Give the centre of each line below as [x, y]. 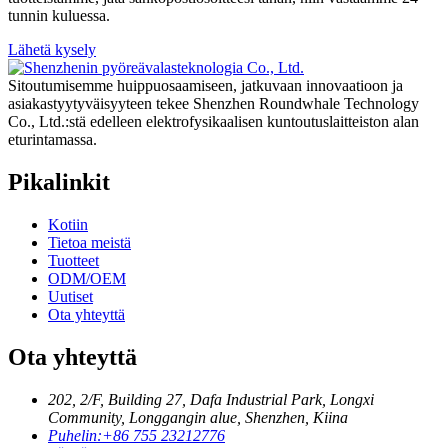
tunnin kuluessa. [59, 16]
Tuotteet [73, 261]
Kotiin [68, 225]
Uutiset [70, 297]
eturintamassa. [52, 140]
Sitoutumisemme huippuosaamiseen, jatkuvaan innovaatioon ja [205, 86]
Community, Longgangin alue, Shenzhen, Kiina [198, 417]
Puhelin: [75, 435]
